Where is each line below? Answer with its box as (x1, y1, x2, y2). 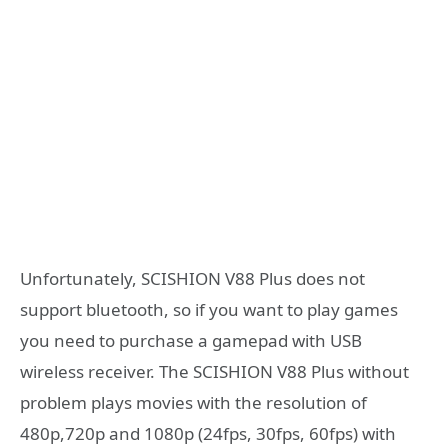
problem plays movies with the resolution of (20, 390, 367, 414)
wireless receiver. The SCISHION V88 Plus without (20, 359, 409, 383)
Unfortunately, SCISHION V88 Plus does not (20, 266, 365, 290)
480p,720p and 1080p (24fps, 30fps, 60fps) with (20, 421, 396, 445)
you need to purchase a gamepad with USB (20, 328, 362, 352)
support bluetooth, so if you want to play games (20, 297, 398, 321)
